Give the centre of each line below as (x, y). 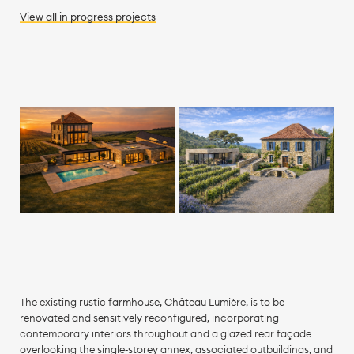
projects (134, 17)
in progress (86, 17)
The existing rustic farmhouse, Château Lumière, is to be (152, 302)
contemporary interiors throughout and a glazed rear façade (165, 333)
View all (39, 17)
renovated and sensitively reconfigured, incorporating (149, 318)
